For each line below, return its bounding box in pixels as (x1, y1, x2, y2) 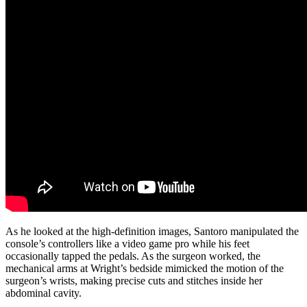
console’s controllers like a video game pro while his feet (5, 237, 249, 249)
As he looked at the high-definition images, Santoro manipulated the (5, 225, 299, 237)
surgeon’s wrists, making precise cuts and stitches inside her (5, 274, 262, 286)
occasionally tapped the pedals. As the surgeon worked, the (5, 249, 260, 262)
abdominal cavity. (5, 286, 82, 299)
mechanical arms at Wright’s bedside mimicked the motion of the (5, 262, 284, 274)
